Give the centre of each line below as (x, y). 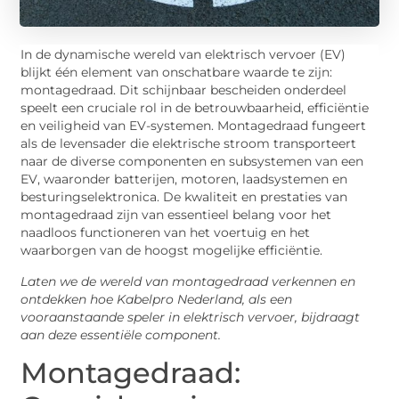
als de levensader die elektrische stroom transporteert (189, 144)
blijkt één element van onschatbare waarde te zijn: (177, 73)
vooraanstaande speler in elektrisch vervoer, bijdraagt (191, 317)
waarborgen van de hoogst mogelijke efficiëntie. (174, 251)
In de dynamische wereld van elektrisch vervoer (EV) (183, 55)
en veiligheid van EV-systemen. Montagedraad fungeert (194, 126)
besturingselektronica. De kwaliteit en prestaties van (184, 197)
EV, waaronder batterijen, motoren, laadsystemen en (184, 179)
